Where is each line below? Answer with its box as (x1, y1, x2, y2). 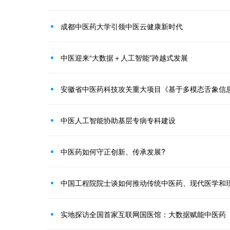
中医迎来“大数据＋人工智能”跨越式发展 (61, 52, 188, 63)
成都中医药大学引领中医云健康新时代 (61, 21, 183, 31)
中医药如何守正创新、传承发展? (61, 146, 165, 157)
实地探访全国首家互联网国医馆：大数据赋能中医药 (61, 209, 226, 219)
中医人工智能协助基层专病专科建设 (61, 115, 176, 125)
